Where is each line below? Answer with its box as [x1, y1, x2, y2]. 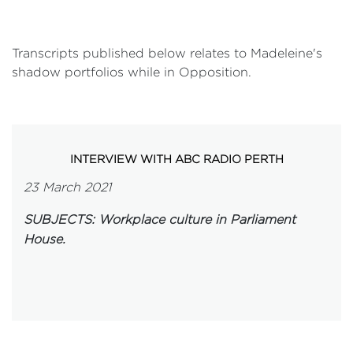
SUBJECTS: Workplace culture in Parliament [24, 213, 295, 226]
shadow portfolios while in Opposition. [12, 65, 251, 79]
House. [24, 232, 65, 246]
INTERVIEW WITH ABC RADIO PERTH [69, 153, 284, 165]
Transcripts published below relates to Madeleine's [12, 46, 322, 60]
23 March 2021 [24, 180, 111, 194]
